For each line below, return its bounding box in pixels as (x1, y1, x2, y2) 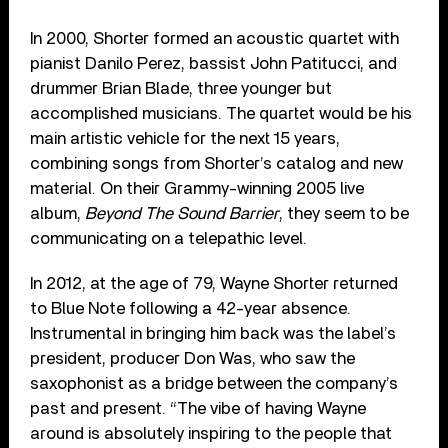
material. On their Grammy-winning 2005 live (30, 179, 365, 197)
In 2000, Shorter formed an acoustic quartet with (30, 29, 400, 47)
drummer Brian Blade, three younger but (30, 79, 333, 97)
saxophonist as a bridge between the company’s (30, 374, 399, 392)
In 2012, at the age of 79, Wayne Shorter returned (30, 274, 399, 292)
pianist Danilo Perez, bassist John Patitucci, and (30, 54, 398, 72)
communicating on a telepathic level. (30, 229, 308, 247)
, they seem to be (279, 204, 410, 222)
